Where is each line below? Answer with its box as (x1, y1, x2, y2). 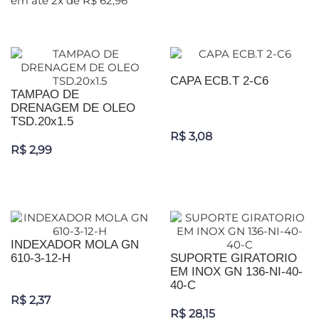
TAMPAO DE (11, 88, 79, 102)
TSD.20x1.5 (11, 115, 73, 129)
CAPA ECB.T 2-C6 (170, 74, 268, 88)
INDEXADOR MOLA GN (11, 238, 139, 252)
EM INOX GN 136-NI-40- (170, 265, 303, 279)
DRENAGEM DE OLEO (11, 101, 135, 115)
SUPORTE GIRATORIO (170, 251, 297, 266)
